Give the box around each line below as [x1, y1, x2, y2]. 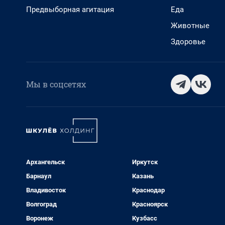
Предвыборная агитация [26, 5, 114, 14]
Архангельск [26, 158, 65, 166]
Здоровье [171, 37, 205, 46]
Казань [132, 172, 154, 180]
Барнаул [26, 172, 51, 180]
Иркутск [132, 158, 158, 166]
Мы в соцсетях [26, 79, 86, 89]
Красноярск [132, 200, 168, 208]
